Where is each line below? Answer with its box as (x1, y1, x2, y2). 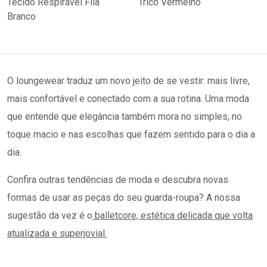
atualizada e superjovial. (7, 228, 107, 239)
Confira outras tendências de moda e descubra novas (7, 174, 228, 185)
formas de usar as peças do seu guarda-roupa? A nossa (7, 192, 240, 203)
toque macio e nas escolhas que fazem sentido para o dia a (7, 129, 255, 140)
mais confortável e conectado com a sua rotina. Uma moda (7, 93, 249, 104)
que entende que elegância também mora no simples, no (7, 111, 242, 122)
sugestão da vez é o (7, 210, 92, 221)
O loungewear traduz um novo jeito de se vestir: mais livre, (7, 75, 250, 86)
